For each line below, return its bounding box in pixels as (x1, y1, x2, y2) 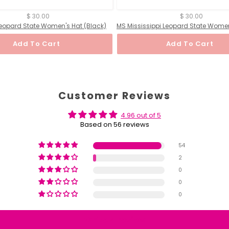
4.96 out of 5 (121, 110, 161, 121)
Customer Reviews (58, 89, 171, 103)
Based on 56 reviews (80, 120, 149, 130)
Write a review (83, 214, 146, 226)
